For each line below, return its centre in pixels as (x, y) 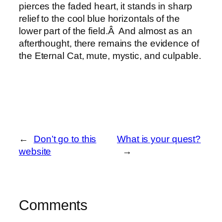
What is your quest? (159, 139)
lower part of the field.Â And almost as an (106, 31)
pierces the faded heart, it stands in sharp (106, 6)
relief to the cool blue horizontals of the (99, 19)
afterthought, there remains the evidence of (109, 44)
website (35, 152)
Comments (54, 205)
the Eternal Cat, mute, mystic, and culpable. (110, 56)
